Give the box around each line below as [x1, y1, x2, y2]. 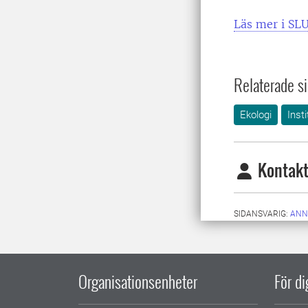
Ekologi [240, 109, 272, 121]
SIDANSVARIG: [234, 209, 290, 219]
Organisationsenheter [78, 269, 197, 294]
